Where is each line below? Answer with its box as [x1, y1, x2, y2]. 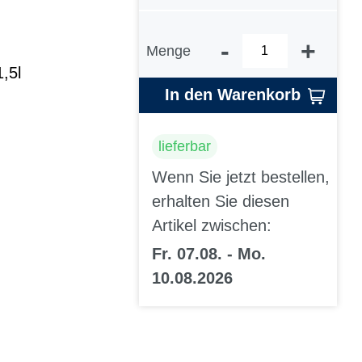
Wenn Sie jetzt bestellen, [152, 168, 330, 187]
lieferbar [158, 137, 211, 154]
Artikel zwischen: [152, 217, 271, 235]
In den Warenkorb [165, 86, 301, 104]
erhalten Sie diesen [152, 192, 289, 211]
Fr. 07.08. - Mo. [152, 245, 266, 263]
